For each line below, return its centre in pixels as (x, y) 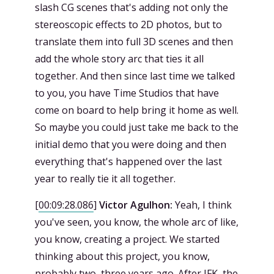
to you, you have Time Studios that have (127, 93)
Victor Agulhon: (136, 205)
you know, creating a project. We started (127, 239)
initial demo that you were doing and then (131, 144)
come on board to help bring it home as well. (137, 110)
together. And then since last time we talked (135, 76)
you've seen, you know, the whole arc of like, (137, 222)
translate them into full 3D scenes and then (134, 42)
